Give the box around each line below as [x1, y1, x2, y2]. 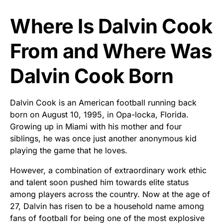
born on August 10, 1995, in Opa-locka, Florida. [10, 110, 189, 120]
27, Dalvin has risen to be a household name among [10, 201, 204, 212]
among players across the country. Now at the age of [10, 189, 210, 200]
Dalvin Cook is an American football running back [10, 98, 197, 108]
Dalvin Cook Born [10, 64, 173, 89]
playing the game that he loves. [10, 145, 127, 156]
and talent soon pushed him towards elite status [10, 177, 189, 188]
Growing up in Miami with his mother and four [10, 121, 182, 132]
